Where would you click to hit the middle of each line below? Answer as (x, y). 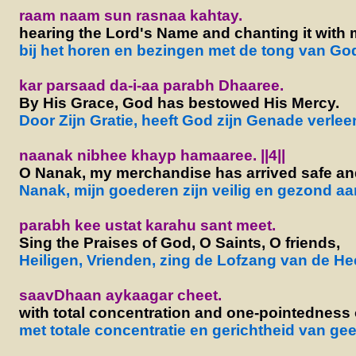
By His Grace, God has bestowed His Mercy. (179, 103)
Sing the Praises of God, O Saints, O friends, (179, 242)
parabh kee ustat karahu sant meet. (147, 225)
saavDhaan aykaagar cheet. (120, 295)
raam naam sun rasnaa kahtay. (130, 15)
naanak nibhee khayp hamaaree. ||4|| (152, 155)
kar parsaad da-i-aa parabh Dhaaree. (151, 85)
